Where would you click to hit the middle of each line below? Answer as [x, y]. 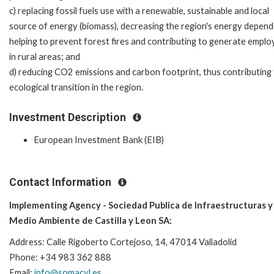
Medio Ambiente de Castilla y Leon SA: [91, 220]
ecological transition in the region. [76, 87]
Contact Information [61, 183]
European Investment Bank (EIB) [99, 140]
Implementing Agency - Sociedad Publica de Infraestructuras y [141, 205]
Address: [28, 242]
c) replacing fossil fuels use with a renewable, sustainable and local [139, 10]
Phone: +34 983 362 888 [60, 257]
